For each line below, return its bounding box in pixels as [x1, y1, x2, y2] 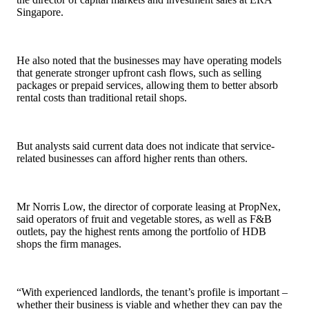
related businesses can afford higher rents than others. [17, 152, 248, 164]
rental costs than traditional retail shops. [17, 91, 187, 103]
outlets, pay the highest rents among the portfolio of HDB [17, 225, 266, 237]
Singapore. [17, 6, 63, 18]
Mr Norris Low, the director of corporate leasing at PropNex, [17, 200, 281, 212]
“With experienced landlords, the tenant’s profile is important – [17, 286, 288, 298]
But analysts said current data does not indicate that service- [17, 139, 275, 152]
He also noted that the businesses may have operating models [17, 54, 281, 66]
